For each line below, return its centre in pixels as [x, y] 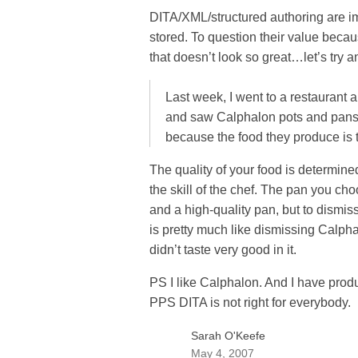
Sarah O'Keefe [228, 335]
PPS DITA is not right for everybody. [250, 302]
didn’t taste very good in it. [223, 250]
